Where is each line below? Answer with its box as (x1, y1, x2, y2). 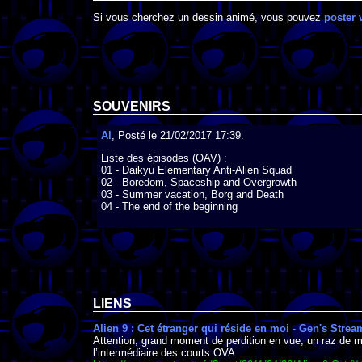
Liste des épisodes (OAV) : (101, 152, 227, 165)
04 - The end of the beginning (101, 200, 238, 213)
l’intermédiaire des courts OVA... (93, 347, 245, 360)
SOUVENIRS (93, 99, 170, 113)
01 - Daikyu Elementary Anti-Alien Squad (101, 164, 292, 177)
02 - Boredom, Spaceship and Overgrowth (101, 176, 297, 189)
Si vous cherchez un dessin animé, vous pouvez (93, 11, 324, 24)
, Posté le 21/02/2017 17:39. (112, 129, 244, 142)
